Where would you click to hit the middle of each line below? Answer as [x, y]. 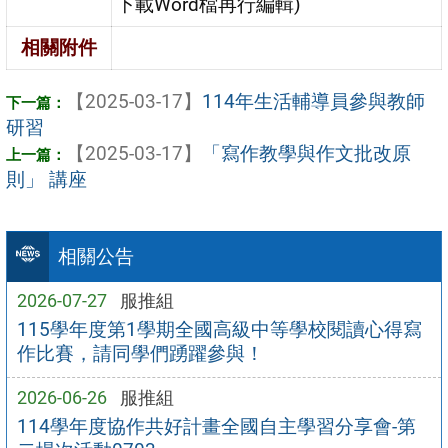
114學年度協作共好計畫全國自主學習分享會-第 [216, 426]
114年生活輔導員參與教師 [313, 101]
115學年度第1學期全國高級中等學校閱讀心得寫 [219, 329]
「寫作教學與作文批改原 [306, 153]
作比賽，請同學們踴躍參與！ [140, 353]
